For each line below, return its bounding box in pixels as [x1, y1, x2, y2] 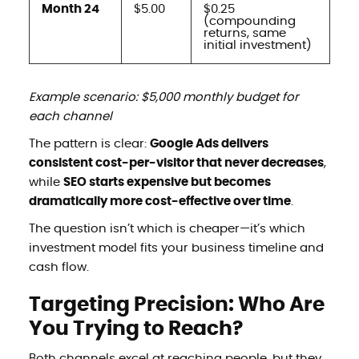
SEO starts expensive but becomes [63, 175, 271, 188]
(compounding [203, 14, 296, 27]
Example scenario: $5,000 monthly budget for [28, 91, 299, 103]
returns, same [203, 26, 286, 39]
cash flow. [28, 260, 89, 273]
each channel [28, 110, 112, 123]
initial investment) [203, 38, 312, 51]
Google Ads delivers [149, 137, 268, 150]
